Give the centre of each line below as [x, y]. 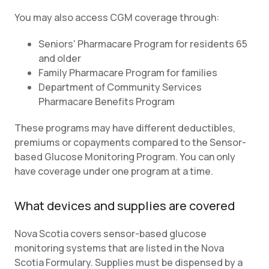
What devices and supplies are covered [125, 206]
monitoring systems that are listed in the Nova [119, 248]
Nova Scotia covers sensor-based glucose [110, 234]
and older [60, 58]
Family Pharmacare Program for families [128, 73]
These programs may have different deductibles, [125, 128]
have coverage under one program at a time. [114, 171]
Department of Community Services [120, 87]
